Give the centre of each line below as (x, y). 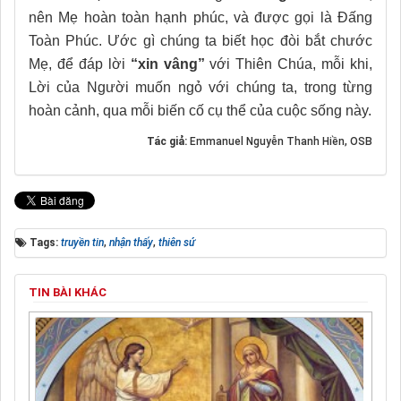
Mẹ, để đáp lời (80, 64)
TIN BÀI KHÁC (68, 292)
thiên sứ (177, 242)
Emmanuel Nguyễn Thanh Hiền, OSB (281, 141)
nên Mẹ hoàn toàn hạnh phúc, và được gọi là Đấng (200, 17)
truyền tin (82, 242)
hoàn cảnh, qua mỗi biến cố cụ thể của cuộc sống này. (200, 110)
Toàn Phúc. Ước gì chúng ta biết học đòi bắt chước (200, 40)
